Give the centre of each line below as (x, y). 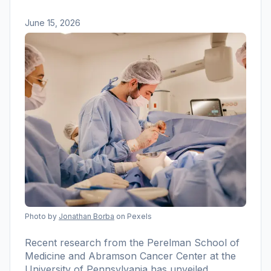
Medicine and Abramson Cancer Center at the (130, 256)
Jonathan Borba (87, 216)
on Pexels (134, 216)
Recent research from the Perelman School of (132, 242)
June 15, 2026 (53, 22)
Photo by (41, 216)
